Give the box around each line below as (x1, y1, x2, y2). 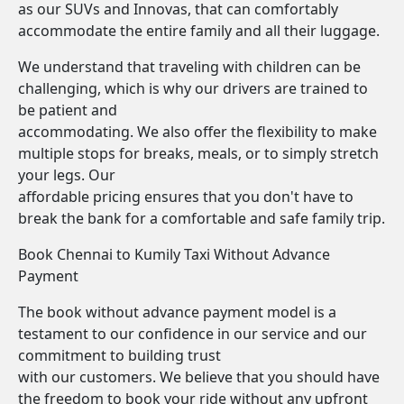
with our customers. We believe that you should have (18, 367, 380, 387)
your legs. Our (18, 165, 115, 185)
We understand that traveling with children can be (18, 57, 361, 77)
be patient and (18, 100, 117, 120)
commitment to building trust (18, 345, 221, 365)
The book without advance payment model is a (18, 302, 336, 322)
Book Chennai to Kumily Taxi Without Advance (18, 244, 330, 264)
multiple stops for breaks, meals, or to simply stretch (18, 143, 379, 163)
